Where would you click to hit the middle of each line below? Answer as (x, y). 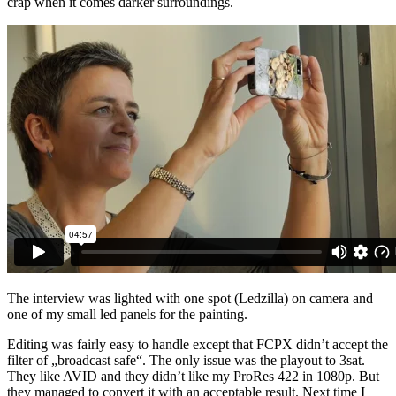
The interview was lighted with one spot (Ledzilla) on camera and (190, 299)
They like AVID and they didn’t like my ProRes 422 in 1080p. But (193, 377)
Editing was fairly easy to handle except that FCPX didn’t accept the (198, 345)
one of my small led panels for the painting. (127, 315)
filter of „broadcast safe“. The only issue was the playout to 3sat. (186, 361)
